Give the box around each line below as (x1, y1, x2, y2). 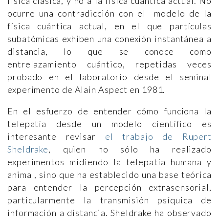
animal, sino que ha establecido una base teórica (7, 169, 212, 180)
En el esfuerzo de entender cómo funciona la (7, 106, 212, 116)
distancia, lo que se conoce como (7, 46, 212, 57)
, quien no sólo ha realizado (48, 144, 212, 154)
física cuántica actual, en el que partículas (7, 21, 212, 31)
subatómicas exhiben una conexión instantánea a (7, 33, 212, 44)
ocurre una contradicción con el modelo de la (7, 8, 212, 19)
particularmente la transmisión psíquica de (7, 195, 212, 205)
